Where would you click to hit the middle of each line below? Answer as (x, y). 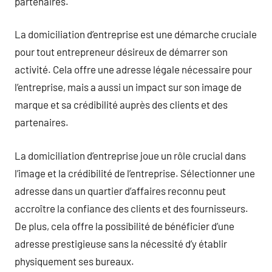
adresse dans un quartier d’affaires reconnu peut (120, 190)
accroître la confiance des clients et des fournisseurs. (131, 208)
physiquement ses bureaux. (74, 261)
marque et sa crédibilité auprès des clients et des (121, 104)
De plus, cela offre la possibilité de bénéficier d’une (124, 226)
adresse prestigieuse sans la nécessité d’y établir (121, 243)
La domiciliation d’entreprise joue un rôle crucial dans (130, 155)
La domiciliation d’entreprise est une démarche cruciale (136, 34)
